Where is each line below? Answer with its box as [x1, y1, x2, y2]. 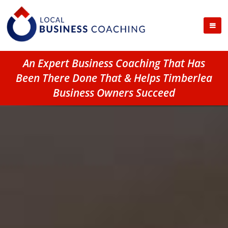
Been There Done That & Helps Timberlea [16, 71, 212, 85]
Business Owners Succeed [53, 85, 175, 100]
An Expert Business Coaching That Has [23, 56, 205, 70]
